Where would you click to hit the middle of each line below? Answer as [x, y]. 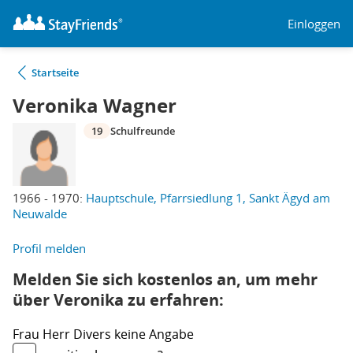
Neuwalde [40, 214]
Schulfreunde [143, 131]
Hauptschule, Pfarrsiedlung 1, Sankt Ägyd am [208, 198]
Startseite [55, 72]
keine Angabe [154, 334]
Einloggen [314, 23]
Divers [94, 334]
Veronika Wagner [95, 106]
